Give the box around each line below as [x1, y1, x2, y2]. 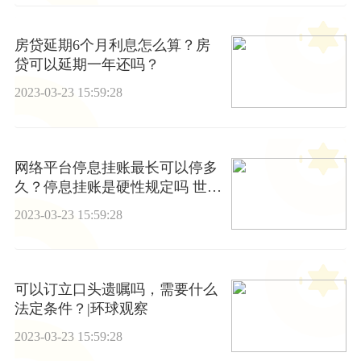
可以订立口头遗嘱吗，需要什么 [14, 281, 218, 298]
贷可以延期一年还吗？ [14, 56, 160, 73]
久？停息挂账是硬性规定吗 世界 [14, 178, 222, 195]
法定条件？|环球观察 [14, 301, 148, 317]
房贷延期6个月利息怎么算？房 [14, 37, 210, 54]
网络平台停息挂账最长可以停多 [14, 159, 218, 176]
